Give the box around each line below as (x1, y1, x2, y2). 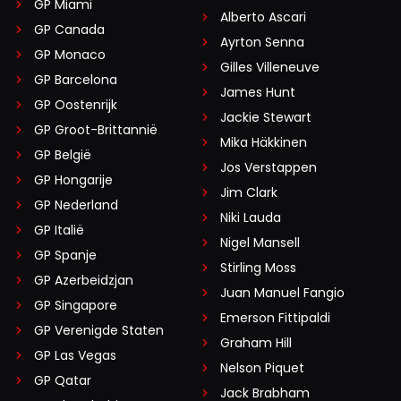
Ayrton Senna (220, 33, 304, 52)
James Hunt (220, 83, 295, 102)
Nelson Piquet (220, 359, 304, 378)
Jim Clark (220, 183, 277, 202)
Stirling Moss (220, 259, 296, 277)
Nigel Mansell (220, 234, 300, 252)
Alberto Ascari (220, 8, 306, 27)
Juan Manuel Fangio (220, 284, 345, 303)
